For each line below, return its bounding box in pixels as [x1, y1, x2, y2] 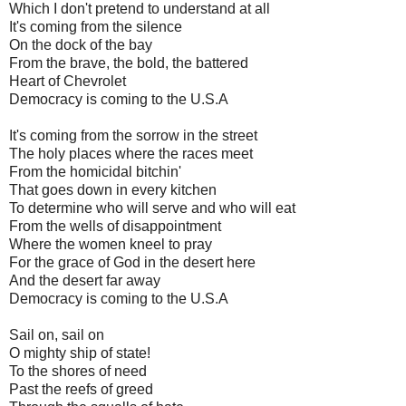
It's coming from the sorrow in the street [9, 127, 257, 143]
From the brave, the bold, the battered [9, 54, 248, 71]
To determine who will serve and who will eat [9, 199, 295, 216]
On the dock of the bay [9, 36, 152, 53]
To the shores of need [9, 362, 147, 379]
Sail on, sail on [9, 326, 104, 343]
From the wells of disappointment [9, 217, 221, 234]
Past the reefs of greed [9, 381, 153, 397]
